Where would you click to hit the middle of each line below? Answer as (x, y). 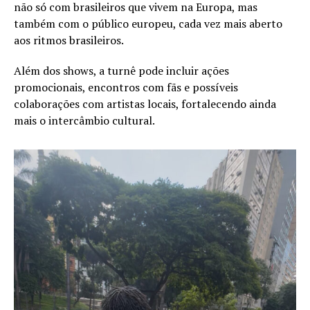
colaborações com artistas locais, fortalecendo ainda (145, 104)
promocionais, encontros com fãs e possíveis (126, 88)
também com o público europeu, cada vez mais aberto (148, 24)
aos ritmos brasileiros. (69, 40)
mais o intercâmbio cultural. (84, 121)
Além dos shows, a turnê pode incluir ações (121, 71)
